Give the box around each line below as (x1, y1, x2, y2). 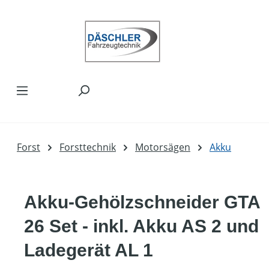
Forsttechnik (59, 141, 116, 154)
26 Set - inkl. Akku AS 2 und (24, 216, 259, 236)
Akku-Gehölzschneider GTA (24, 192, 260, 212)
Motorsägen (135, 141, 190, 154)
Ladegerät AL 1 (24, 240, 153, 260)
